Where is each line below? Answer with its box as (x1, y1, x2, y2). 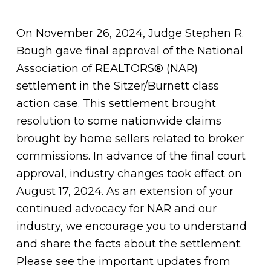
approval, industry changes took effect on (16, 167, 242, 180)
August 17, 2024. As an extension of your (16, 184, 233, 198)
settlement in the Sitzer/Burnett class (16, 79, 219, 93)
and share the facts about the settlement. (16, 237, 242, 250)
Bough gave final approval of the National (16, 44, 243, 57)
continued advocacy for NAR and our (16, 202, 217, 215)
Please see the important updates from (16, 255, 230, 268)
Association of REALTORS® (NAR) (16, 62, 198, 75)
